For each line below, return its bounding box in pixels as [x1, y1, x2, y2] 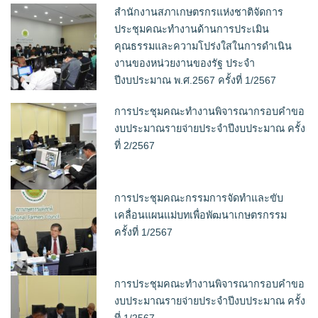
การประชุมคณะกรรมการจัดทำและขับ [114, 192, 284, 204]
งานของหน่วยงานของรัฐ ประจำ [114, 57, 256, 70]
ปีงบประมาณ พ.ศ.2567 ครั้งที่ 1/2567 [114, 75, 277, 87]
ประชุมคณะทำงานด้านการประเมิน [114, 23, 270, 35]
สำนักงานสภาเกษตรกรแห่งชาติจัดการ [114, 6, 284, 18]
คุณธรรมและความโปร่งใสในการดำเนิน [114, 40, 292, 53]
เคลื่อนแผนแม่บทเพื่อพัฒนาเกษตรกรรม [114, 209, 287, 221]
